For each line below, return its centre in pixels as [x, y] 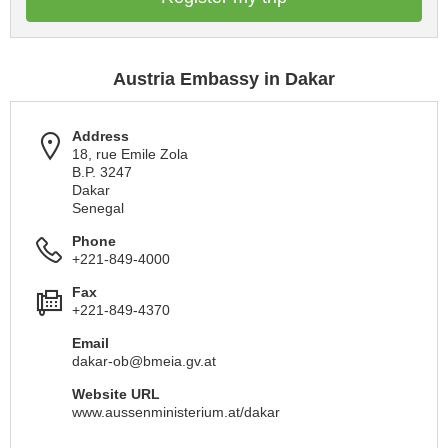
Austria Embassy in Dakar [224, 79]
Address [100, 136]
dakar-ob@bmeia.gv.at [144, 361]
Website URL [116, 394]
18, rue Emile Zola [130, 154]
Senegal [98, 208]
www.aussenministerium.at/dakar [176, 412]
